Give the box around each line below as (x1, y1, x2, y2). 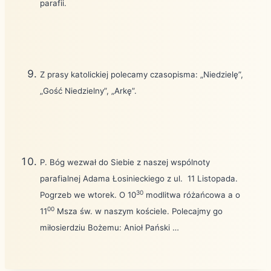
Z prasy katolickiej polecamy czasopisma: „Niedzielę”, (40, 69, 243, 79)
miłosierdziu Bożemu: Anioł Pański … (40, 222, 179, 232)
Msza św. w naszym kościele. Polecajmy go (54, 206, 223, 216)
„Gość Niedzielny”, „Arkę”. (40, 85, 137, 96)
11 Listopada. (188, 173, 238, 183)
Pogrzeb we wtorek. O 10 (40, 189, 136, 200)
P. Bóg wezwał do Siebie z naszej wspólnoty (40, 157, 210, 167)
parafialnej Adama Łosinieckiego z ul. (40, 173, 183, 183)
